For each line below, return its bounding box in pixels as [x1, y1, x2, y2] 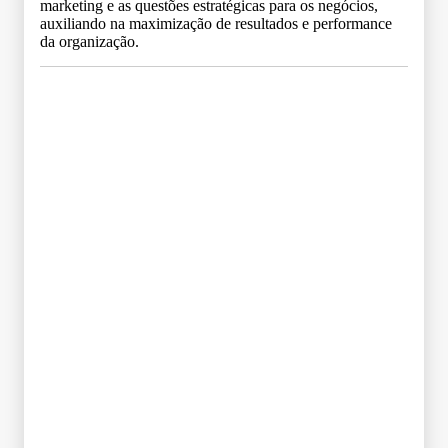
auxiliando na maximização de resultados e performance [40, 14, 392, 32]
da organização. [40, 32, 139, 50]
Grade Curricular [169, 91, 279, 109]
